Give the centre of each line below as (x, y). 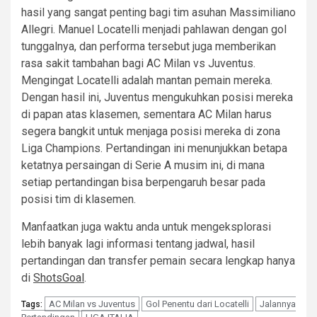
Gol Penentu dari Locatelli (197, 304)
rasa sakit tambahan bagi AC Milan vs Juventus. (138, 63)
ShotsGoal (59, 277)
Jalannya (278, 304)
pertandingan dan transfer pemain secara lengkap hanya (158, 260)
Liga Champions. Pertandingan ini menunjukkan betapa (154, 148)
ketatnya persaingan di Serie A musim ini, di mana (143, 165)
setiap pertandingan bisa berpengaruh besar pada (143, 182)
